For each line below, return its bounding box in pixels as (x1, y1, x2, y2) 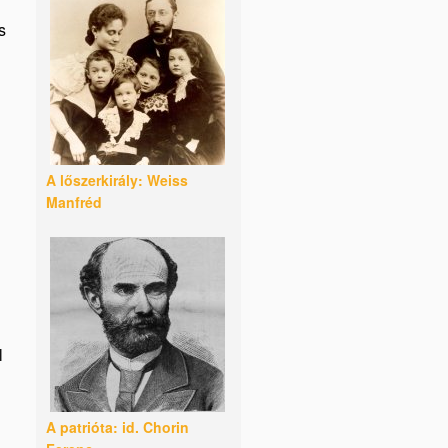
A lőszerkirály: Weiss (46, 170, 188, 190)
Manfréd (46, 192, 102, 212)
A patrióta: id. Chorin (46, 417, 189, 437)
